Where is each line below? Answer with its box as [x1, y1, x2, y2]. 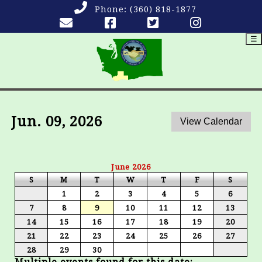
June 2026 [111, 163, 151, 171]
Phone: [94, 5, 130, 14]
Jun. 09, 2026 [11, 113, 102, 130]
